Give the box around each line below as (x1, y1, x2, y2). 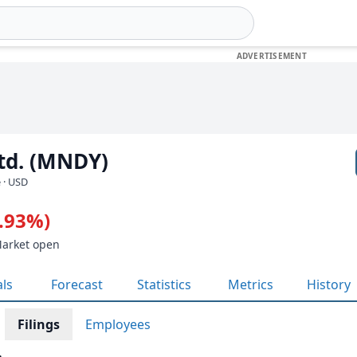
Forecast (51, 276, 103, 293)
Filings (18, 316, 60, 333)
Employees (85, 316, 151, 333)
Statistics (137, 276, 191, 293)
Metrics (228, 276, 273, 293)
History (307, 276, 351, 293)
